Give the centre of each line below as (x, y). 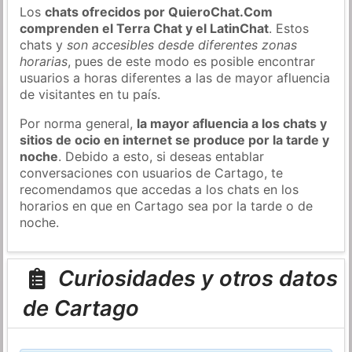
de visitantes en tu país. (90, 94)
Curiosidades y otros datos (195, 279)
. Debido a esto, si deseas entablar (161, 156)
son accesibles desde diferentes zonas (182, 44)
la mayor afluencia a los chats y (232, 123)
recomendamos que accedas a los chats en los (159, 189)
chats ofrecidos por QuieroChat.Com (159, 11)
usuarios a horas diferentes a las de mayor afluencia (175, 77)
